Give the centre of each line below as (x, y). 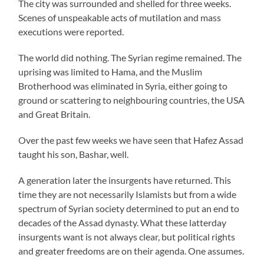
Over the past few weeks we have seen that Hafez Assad (131, 140)
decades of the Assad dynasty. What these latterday (123, 222)
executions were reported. (71, 31)
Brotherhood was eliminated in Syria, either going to (123, 85)
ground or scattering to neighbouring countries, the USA (132, 100)
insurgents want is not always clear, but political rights (127, 236)
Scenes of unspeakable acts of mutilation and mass (120, 17)
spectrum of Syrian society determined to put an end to (129, 208)
